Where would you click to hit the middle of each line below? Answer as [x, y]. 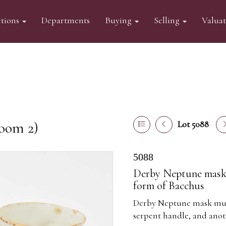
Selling [167, 20]
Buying [119, 20]
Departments [65, 20]
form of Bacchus [169, 185]
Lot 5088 [193, 124]
